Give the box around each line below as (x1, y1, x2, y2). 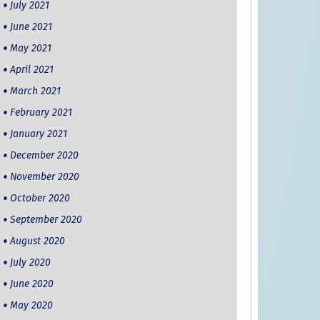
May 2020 (9, 299, 53, 312)
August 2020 (9, 235, 65, 248)
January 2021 (9, 128, 67, 141)
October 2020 (9, 192, 70, 205)
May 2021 (9, 42, 51, 55)
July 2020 (9, 256, 51, 269)
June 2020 (9, 278, 54, 291)
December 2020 (9, 149, 79, 162)
